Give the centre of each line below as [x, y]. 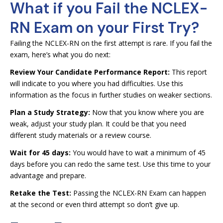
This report [188, 72]
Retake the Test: [41, 193]
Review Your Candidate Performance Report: [90, 72]
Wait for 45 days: [41, 153]
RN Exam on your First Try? [105, 28]
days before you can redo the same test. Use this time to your [110, 164]
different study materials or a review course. [81, 135]
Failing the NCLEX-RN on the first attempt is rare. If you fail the [111, 43]
